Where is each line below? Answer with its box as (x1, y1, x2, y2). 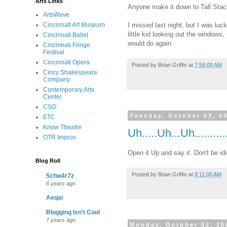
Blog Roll (35, 158, 60, 164)
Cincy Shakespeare (43, 69, 97, 76)
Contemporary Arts (43, 86, 94, 93)
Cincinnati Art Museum (43, 21, 105, 28)
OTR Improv (43, 134, 76, 141)
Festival (43, 49, 64, 56)
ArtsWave (43, 11, 69, 18)
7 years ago (46, 217, 75, 223)
